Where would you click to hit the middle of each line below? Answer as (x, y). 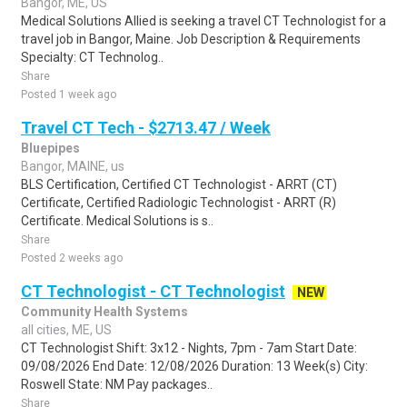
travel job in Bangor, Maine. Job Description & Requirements (191, 39)
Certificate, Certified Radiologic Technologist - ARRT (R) (179, 203)
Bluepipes (50, 148)
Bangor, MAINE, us (73, 166)
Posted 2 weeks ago (72, 258)
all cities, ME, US (66, 330)
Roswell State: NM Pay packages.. (117, 384)
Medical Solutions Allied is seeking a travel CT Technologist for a (203, 21)
